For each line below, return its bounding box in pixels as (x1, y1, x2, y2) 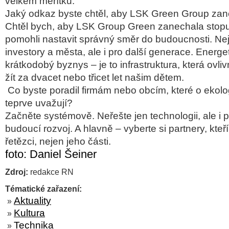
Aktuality (14, 195, 51, 206)
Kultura (14, 208, 45, 218)
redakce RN (28, 167, 74, 176)
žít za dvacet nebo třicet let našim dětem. (5, 72, 184, 83)
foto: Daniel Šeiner (5, 148, 97, 161)
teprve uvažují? (5, 98, 73, 108)
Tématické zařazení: (5, 184, 82, 193)
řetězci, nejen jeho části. (5, 136, 111, 147)
